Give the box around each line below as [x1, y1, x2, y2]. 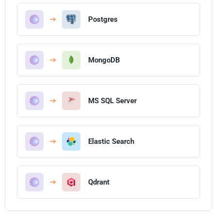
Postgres [88, 15, 118, 24]
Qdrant [88, 177, 109, 186]
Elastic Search [88, 137, 134, 146]
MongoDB [88, 55, 120, 64]
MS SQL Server [88, 96, 137, 105]
